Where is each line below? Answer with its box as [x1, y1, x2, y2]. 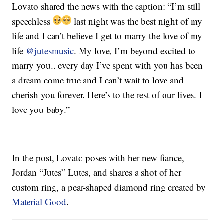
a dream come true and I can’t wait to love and [12, 74, 184, 86]
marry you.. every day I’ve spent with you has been [12, 59, 203, 72]
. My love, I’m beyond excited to [74, 44, 196, 57]
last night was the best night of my [71, 15, 203, 27]
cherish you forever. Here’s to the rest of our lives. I [12, 88, 202, 101]
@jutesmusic [26, 44, 74, 57]
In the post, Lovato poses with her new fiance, [12, 151, 185, 164]
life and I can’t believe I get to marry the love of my [12, 29, 203, 42]
